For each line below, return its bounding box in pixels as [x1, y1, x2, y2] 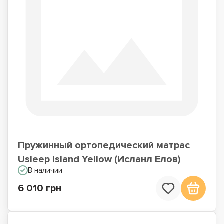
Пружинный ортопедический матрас [18, 139, 190, 151]
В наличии [28, 166, 62, 175]
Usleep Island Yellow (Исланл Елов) [18, 153, 180, 165]
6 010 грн [18, 182, 61, 194]
